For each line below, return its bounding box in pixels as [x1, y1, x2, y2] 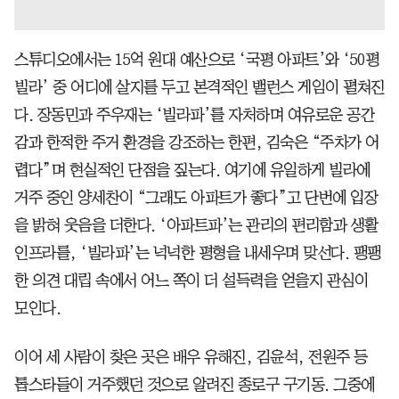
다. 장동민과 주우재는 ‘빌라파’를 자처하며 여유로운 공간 [14, 106, 374, 123]
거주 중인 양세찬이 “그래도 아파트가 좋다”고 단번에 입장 [14, 189, 378, 206]
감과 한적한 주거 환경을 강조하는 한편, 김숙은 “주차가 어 [14, 134, 379, 151]
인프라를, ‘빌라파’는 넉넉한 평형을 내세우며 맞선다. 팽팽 [14, 244, 381, 261]
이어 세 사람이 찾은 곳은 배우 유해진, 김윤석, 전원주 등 [14, 348, 368, 365]
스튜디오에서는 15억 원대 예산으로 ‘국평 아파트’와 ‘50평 [14, 51, 379, 68]
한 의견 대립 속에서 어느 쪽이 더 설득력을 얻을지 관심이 [14, 272, 368, 289]
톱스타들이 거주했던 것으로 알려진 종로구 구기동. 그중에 [14, 376, 375, 393]
